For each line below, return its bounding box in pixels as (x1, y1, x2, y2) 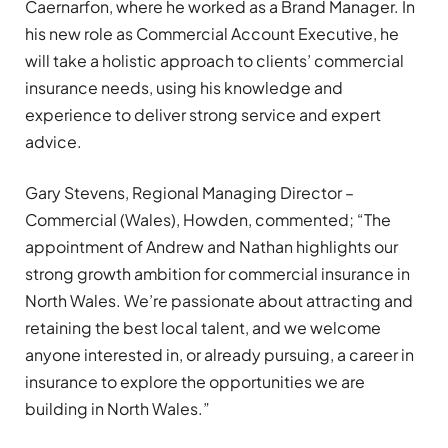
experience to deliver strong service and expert (25, 104, 381, 126)
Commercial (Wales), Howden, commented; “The (25, 209, 391, 231)
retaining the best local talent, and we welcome (25, 317, 381, 339)
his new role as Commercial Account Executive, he (25, 23, 399, 45)
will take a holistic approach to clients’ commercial (25, 50, 404, 72)
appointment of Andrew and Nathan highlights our (25, 236, 398, 258)
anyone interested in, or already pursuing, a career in (25, 344, 414, 366)
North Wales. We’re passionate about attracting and (25, 290, 413, 312)
